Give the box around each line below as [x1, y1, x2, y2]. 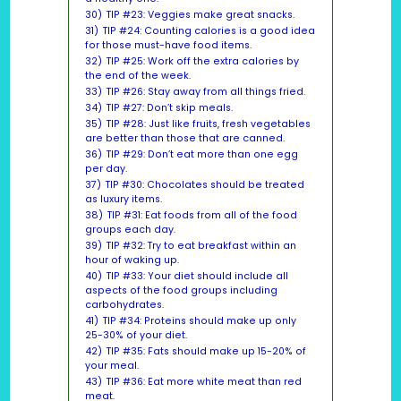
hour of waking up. [84, 253, 179, 268]
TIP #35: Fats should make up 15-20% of [106, 345, 306, 359]
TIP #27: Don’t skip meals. [106, 101, 233, 115]
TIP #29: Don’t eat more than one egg [106, 148, 298, 162]
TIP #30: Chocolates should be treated [105, 178, 304, 192]
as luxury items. [84, 192, 162, 207]
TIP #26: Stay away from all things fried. [106, 85, 305, 99]
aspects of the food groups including [84, 284, 277, 298]
